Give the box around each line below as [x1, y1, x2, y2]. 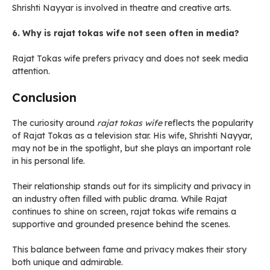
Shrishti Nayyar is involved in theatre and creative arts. [12, 2, 231, 13]
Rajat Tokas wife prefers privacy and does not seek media [12, 53, 248, 64]
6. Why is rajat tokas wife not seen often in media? [12, 28, 239, 39]
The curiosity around [12, 118, 97, 128]
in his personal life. [12, 155, 85, 166]
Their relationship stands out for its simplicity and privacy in [12, 181, 251, 192]
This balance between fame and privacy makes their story [12, 244, 246, 255]
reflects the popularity [162, 118, 253, 128]
